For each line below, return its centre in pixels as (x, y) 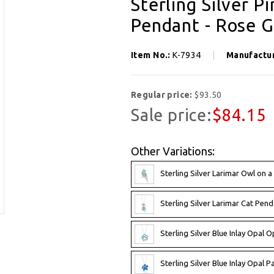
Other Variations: (173, 151)
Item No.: (152, 55)
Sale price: (172, 115)
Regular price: (163, 94)
